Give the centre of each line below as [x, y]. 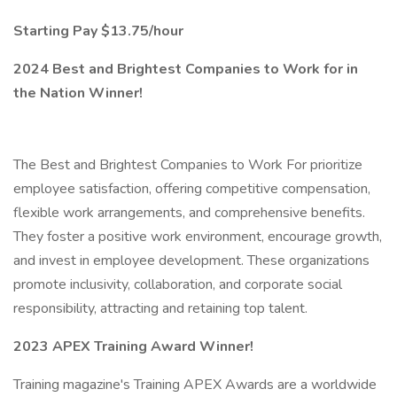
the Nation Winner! [78, 93]
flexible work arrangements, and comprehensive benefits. [189, 213]
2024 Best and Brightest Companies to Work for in [186, 69]
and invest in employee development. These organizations [191, 261]
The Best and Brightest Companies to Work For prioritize [188, 165]
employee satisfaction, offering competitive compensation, [192, 189]
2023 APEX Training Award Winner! [133, 346]
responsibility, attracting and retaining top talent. [160, 308]
